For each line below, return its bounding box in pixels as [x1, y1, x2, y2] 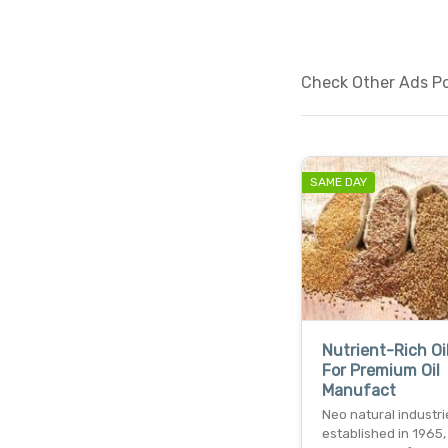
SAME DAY [309, 175, 367, 189]
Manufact [321, 380, 396, 400]
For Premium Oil [321, 360, 440, 380]
